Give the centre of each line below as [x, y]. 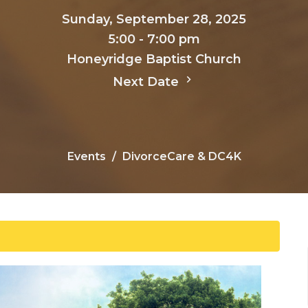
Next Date [147, 82]
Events [86, 157]
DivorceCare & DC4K [181, 157]
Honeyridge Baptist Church [154, 59]
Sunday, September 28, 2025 [154, 20]
